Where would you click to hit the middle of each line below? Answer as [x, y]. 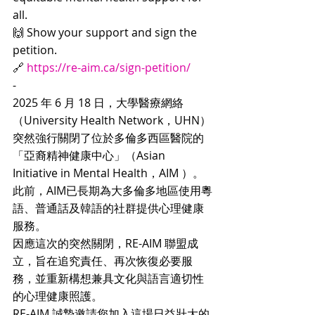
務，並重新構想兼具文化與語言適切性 [108, 278]
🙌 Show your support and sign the [106, 32]
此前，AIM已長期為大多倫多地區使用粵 [112, 191]
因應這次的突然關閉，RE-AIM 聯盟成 [105, 243]
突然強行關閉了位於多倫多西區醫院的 [108, 138]
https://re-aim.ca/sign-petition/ [109, 67]
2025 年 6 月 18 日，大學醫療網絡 [98, 103]
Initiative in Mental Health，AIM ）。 [108, 173]
